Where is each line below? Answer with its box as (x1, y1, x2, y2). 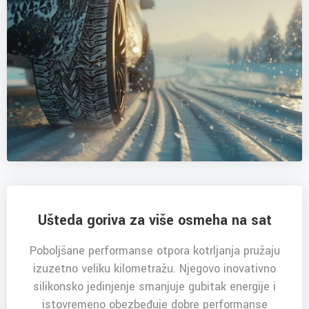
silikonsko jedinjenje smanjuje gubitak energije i (33, 279, 276, 295)
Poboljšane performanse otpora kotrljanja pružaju (29, 243, 280, 259)
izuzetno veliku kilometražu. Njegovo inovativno (33, 261, 276, 277)
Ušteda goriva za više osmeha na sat (37, 210, 272, 231)
